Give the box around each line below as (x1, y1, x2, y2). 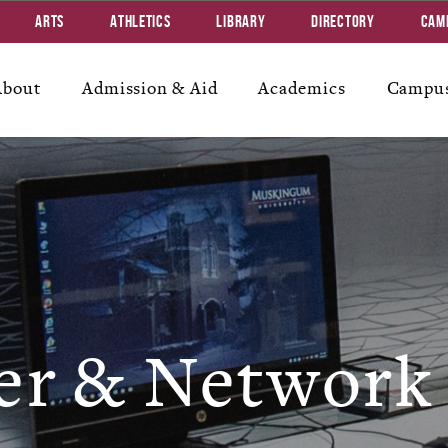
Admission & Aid (81, 78, 218, 99)
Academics (258, 78, 346, 99)
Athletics (110, 12, 171, 30)
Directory (311, 12, 375, 30)
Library (216, 12, 266, 30)
